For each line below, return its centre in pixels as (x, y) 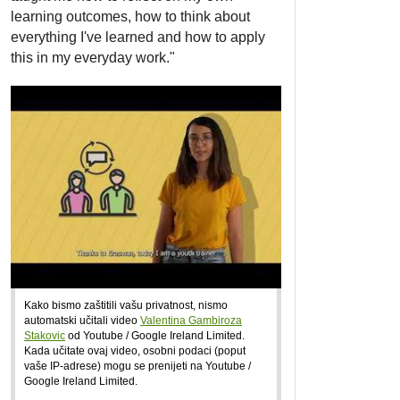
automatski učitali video (82, 321)
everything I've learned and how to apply (138, 37)
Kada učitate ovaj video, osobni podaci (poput (135, 351)
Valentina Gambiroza (191, 321)
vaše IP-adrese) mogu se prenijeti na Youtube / (137, 366)
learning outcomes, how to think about (130, 16)
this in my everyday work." (93, 57)
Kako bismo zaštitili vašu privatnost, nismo (126, 305)
